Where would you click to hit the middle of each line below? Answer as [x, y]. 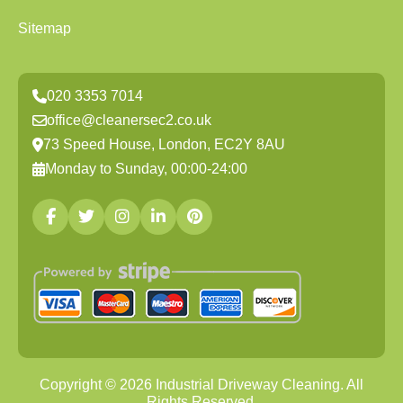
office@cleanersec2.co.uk [129, 120]
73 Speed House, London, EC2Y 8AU [164, 144]
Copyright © [80, 385]
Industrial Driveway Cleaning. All [258, 385]
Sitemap [45, 28]
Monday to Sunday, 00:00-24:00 [146, 169]
